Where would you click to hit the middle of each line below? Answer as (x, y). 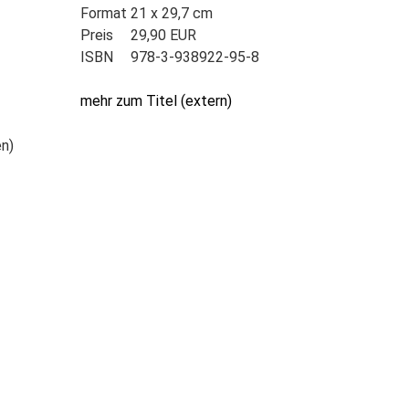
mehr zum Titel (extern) (156, 101)
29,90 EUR (163, 35)
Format (105, 13)
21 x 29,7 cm (171, 13)
